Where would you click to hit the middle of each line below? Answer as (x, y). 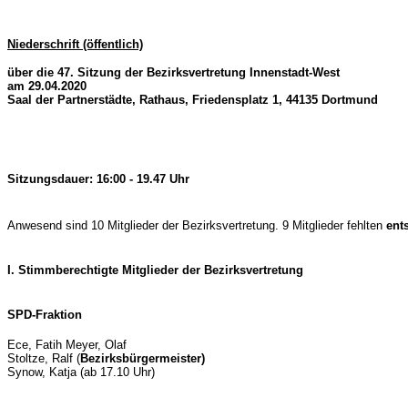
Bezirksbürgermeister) (143, 358)
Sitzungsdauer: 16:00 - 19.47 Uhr (98, 179)
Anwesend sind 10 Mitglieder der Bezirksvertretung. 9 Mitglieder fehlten (197, 225)
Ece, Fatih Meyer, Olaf (67, 345)
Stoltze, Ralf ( (44, 358)
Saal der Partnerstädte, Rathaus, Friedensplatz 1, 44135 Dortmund (193, 100)
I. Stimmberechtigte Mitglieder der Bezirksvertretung (155, 270)
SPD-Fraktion (45, 315)
